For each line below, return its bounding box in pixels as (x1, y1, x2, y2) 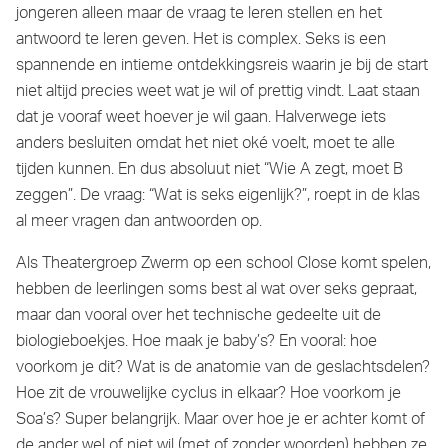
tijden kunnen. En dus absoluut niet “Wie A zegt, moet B (16, 153, 403, 187)
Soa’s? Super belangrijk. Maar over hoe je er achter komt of (16, 403, 425, 437)
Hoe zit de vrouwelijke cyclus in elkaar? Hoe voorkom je (16, 377, 401, 411)
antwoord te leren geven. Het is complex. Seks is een (16, 23, 386, 57)
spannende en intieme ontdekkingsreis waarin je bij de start (16, 49, 428, 83)
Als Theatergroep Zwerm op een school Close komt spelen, (16, 247, 431, 281)
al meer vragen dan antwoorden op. (16, 205, 262, 239)
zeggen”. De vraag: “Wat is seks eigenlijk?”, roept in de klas (16, 179, 420, 213)
